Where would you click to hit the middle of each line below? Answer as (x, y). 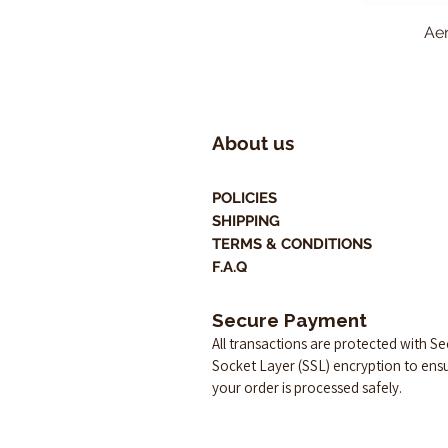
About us (253, 142)
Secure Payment (289, 319)
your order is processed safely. (307, 387)
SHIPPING (246, 220)
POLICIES (244, 197)
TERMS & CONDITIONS (292, 243)
